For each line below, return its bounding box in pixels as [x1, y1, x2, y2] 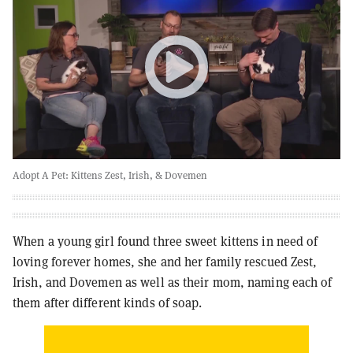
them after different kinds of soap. [13, 294, 203, 310]
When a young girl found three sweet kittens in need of [13, 232, 318, 249]
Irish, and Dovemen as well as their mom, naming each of [13, 273, 333, 290]
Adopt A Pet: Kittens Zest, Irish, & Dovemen [13, 168, 207, 182]
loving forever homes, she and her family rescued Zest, [13, 253, 318, 269]
